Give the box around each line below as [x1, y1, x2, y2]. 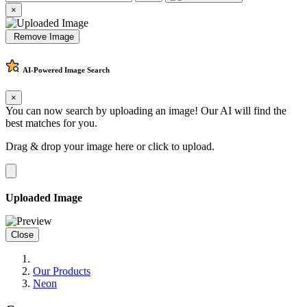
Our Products [33, 265, 90, 278]
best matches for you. [5, 117, 97, 130]
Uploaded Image [5, 192, 82, 204]
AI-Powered [23, 66, 62, 75]
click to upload [148, 140, 212, 153]
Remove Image [11, 31, 74, 42]
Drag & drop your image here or [5, 140, 148, 153]
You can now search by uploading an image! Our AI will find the [5, 105, 286, 117]
